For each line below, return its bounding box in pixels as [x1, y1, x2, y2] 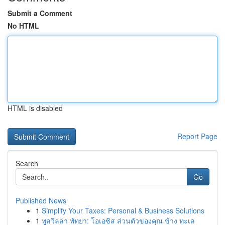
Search [16, 158, 38, 168]
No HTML [8, 21, 39, 31]
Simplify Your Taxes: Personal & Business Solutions [42, 205, 204, 215]
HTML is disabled [8, 103, 63, 113]
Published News [16, 195, 66, 205]
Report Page [177, 131, 217, 141]
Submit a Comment [8, 8, 72, 18]
